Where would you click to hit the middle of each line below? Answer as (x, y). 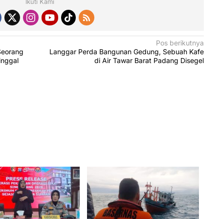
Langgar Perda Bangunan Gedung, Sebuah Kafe (127, 52)
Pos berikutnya (180, 43)
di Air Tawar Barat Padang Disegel (149, 61)
